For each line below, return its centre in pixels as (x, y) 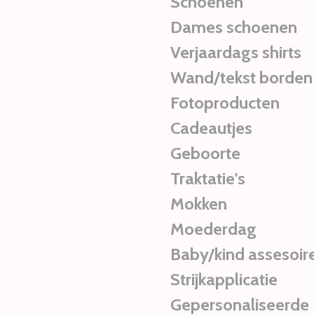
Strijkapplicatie (224, 279)
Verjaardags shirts (236, 52)
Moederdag (214, 229)
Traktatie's (208, 178)
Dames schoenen (234, 27)
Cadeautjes (212, 128)
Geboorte (206, 153)
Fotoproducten (225, 103)
